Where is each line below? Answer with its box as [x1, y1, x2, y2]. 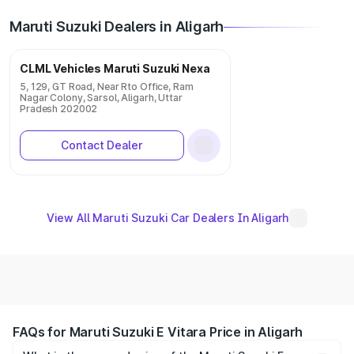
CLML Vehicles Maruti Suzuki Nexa [20, 62, 210, 75]
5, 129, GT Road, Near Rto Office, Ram [20, 81, 194, 92]
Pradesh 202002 [20, 103, 98, 115]
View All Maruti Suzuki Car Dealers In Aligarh [46, 211, 289, 224]
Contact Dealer [61, 138, 143, 152]
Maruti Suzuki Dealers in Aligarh [9, 18, 224, 35]
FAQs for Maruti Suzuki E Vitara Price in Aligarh [13, 324, 303, 340]
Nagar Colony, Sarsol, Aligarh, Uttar [20, 92, 183, 104]
